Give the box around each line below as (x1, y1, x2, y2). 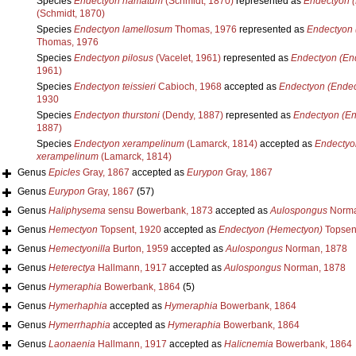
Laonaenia (48, 338, 95, 350)
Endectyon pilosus (73, 52, 153, 64)
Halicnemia (223, 338, 273, 350)
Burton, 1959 (110, 242, 168, 254)
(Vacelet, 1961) (153, 52, 221, 64)
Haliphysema (48, 204, 106, 216)
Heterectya (48, 261, 95, 273)
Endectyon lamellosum (73, 23, 172, 35)
